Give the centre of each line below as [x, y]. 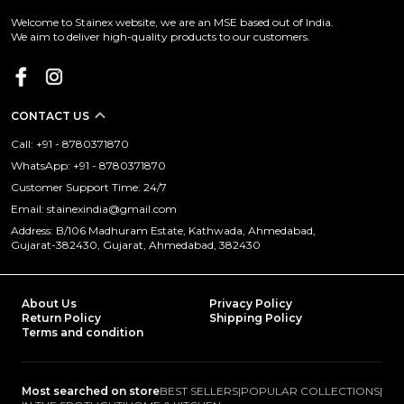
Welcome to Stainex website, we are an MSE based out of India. [172, 23]
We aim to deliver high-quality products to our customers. [161, 37]
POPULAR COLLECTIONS [310, 391]
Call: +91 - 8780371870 [70, 144]
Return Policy [61, 318]
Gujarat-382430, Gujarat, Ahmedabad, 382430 [136, 245]
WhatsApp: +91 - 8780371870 [88, 166]
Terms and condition [83, 333]
